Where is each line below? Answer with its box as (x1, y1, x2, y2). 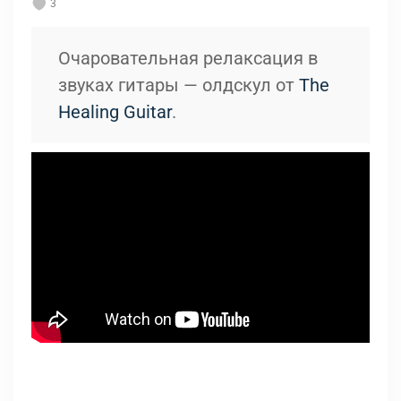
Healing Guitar (58, 100, 172, 123)
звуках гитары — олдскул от (58, 73, 299, 96)
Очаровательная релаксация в (58, 47, 318, 69)
